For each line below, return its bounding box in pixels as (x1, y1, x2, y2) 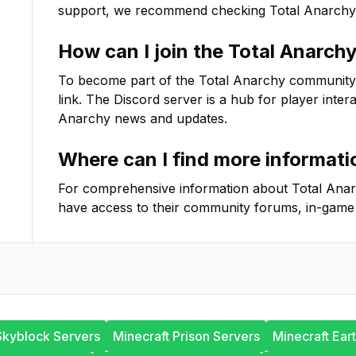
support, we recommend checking (58, 2, 265, 18)
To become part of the (58, 72, 199, 88)
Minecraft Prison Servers (113, 328, 260, 344)
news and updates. (110, 110, 227, 126)
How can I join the (58, 40, 228, 63)
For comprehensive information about (58, 180, 292, 196)
